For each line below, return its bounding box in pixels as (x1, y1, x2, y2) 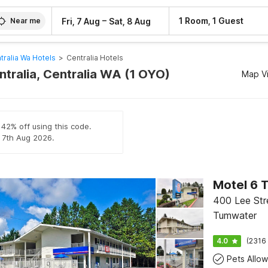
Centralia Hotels (66, 53, 123, 62)
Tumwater (212, 209, 257, 221)
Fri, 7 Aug (62, 16, 100, 26)
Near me (10, 16, 41, 25)
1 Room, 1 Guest (179, 16, 244, 26)
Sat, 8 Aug (109, 16, 151, 26)
